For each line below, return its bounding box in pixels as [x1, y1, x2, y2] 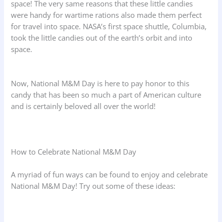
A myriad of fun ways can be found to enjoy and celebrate [11, 169, 208, 180]
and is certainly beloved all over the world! [11, 101, 156, 111]
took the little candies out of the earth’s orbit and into [11, 32, 193, 43]
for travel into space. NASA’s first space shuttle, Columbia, [11, 21, 207, 31]
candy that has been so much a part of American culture [11, 90, 202, 100]
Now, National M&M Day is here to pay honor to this [11, 78, 190, 89]
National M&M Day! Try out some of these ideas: [11, 181, 176, 191]
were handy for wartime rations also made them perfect [11, 9, 202, 20]
